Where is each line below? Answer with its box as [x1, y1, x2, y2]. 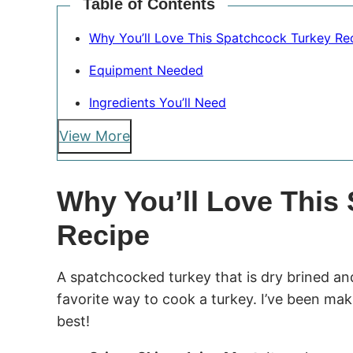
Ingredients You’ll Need [89, 95, 226, 110]
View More [59, 128, 130, 144]
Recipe [57, 218, 150, 251]
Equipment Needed [89, 62, 203, 78]
